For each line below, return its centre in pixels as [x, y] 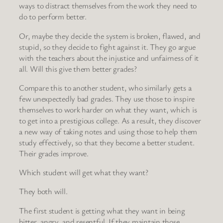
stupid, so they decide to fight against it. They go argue [107, 47]
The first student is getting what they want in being [102, 210]
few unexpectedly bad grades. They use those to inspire [107, 98]
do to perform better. [53, 17]
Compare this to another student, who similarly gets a [105, 87]
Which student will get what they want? [84, 172]
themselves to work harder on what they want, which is [108, 109]
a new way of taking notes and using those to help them [108, 131]
